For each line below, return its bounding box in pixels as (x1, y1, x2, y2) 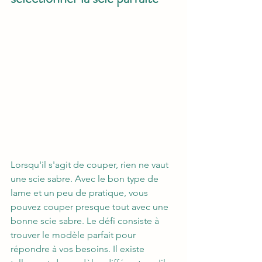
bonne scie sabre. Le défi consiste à (11, 215, 161, 227)
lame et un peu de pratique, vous (11, 187, 150, 199)
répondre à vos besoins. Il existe (11, 243, 147, 255)
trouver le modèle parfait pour (11, 229, 138, 241)
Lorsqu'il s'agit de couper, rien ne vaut (11, 159, 171, 171)
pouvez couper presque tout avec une (11, 201, 171, 213)
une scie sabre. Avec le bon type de (11, 173, 161, 185)
